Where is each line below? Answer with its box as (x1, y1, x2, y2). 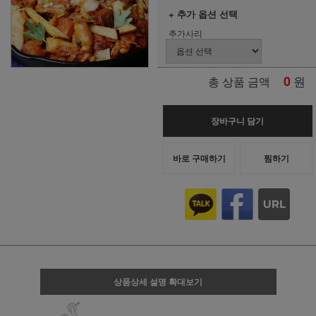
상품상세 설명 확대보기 (114, 275, 202, 288)
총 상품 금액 (208, 73, 270, 89)
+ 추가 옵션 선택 (169, 7, 238, 20)
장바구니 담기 (211, 114, 265, 127)
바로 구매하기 (172, 152, 226, 164)
